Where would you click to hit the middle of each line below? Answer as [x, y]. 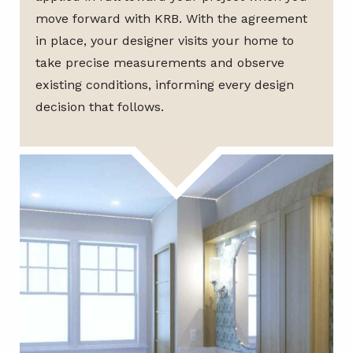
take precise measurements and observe [160, 62]
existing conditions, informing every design [165, 84]
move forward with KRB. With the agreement [171, 18]
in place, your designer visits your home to [165, 40]
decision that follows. [100, 106]
